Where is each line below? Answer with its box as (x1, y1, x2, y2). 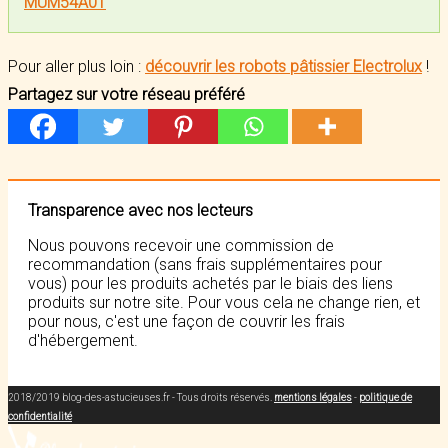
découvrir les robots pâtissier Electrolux (145, 57, 422, 76)
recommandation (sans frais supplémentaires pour (28, 255, 382, 274)
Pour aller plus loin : (8, 57, 145, 76)
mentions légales (274, 392, 352, 403)
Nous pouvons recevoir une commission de (28, 236, 334, 255)
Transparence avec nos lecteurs (28, 201, 253, 220)
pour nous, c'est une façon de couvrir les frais (28, 312, 345, 331)
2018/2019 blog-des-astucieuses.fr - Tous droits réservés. (8, 392, 274, 403)
